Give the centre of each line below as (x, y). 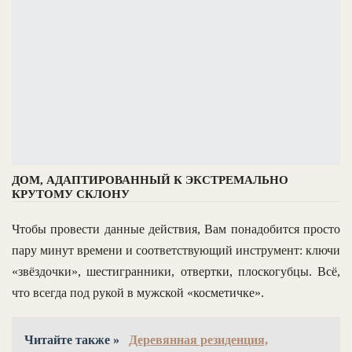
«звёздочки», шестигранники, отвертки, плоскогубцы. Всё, (176, 272)
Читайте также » (73, 340)
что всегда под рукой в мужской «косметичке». (138, 293)
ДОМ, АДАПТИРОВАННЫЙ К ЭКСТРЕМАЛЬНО (150, 180)
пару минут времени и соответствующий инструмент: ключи (176, 251)
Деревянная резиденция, (198, 340)
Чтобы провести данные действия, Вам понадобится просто (176, 229)
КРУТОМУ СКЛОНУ (71, 194)
